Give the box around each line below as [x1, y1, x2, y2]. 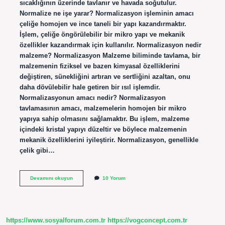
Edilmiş [72, 181, 91, 187]
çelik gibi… [19, 146, 55, 154]
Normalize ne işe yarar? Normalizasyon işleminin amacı [19, 9, 194, 17]
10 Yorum [102, 175, 126, 181]
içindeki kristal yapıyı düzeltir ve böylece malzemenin [19, 125, 187, 133]
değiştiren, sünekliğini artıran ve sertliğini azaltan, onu [19, 72, 190, 80]
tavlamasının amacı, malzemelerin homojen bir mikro [19, 104, 186, 112]
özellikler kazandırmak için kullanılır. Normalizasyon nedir [19, 41, 201, 49]
